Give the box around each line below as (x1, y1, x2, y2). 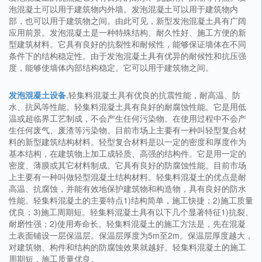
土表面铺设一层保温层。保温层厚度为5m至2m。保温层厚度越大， (9, 229, 253, 242)
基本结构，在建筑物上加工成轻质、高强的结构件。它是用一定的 (9, 147, 246, 160)
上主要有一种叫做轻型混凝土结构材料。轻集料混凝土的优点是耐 (9, 171, 246, 183)
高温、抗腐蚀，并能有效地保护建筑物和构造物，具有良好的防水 (9, 182, 246, 195)
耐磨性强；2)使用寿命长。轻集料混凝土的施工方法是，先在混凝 (9, 218, 246, 230)
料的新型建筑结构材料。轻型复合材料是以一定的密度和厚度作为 (9, 136, 246, 148)
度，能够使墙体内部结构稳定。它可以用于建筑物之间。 (9, 61, 213, 74)
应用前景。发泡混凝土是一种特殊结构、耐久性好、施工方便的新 (9, 26, 246, 39)
